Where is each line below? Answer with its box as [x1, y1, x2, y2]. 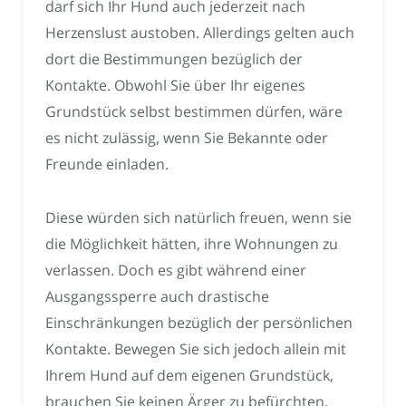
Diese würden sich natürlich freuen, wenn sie [45, 208, 352, 228]
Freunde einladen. [45, 154, 169, 175]
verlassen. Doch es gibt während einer [45, 260, 306, 281]
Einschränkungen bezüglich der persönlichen [45, 313, 353, 333]
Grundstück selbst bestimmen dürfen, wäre [45, 101, 343, 122]
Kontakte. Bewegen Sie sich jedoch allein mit [45, 339, 346, 360]
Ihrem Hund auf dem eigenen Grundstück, [45, 365, 333, 386]
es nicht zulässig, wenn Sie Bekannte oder [45, 128, 328, 149]
